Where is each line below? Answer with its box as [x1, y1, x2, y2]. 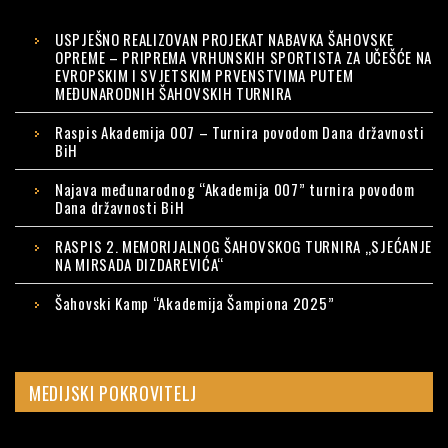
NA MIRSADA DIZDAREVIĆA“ [55, 253, 225, 276]
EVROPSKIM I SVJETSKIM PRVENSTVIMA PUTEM [55, 64, 354, 87]
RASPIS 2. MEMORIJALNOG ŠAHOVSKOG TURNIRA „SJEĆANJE [55, 235, 432, 258]
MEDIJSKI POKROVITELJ [29, 380, 197, 407]
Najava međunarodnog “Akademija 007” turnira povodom [55, 178, 415, 201]
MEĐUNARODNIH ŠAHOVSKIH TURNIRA [55, 82, 292, 105]
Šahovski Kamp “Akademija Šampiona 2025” [55, 292, 335, 315]
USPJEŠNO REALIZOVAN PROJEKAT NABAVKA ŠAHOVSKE [55, 28, 394, 51]
